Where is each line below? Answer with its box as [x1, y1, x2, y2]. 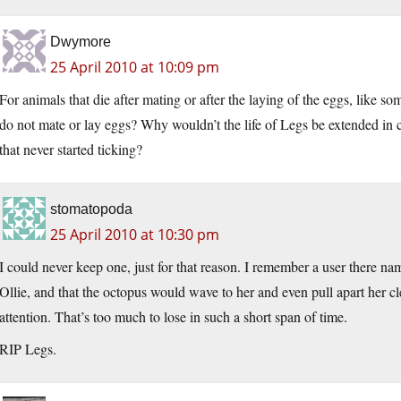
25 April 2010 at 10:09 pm [50, 57, 219, 78]
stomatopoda [50, 201, 132, 218]
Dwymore [50, 34, 111, 50]
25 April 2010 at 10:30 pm [50, 225, 219, 245]
